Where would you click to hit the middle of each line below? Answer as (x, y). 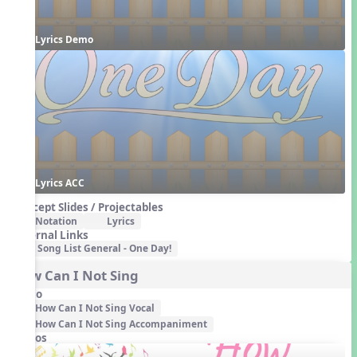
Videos (29, 337)
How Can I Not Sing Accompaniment (122, 324)
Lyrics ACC (59, 183)
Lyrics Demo (64, 39)
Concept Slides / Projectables (87, 208)
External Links (50, 235)
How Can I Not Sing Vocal (95, 307)
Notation (57, 221)
